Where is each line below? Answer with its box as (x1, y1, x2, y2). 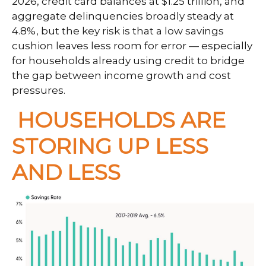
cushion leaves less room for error (12, 39, 189, 52)
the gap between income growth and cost (12, 69, 231, 81)
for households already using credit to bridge (12, 54, 245, 66)
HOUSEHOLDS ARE (17, 106, 226, 133)
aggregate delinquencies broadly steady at (12, 9, 234, 22)
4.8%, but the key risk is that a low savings (12, 24, 224, 37)
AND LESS (12, 159, 121, 185)
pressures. (12, 84, 65, 96)
